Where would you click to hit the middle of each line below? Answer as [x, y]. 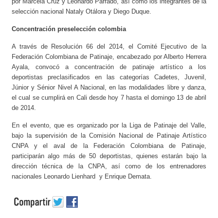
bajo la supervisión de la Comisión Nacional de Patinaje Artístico [109, 136]
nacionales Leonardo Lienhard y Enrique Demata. [82, 177]
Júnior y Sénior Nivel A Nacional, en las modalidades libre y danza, [109, 88]
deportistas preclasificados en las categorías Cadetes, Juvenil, [109, 77]
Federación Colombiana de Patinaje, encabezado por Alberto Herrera [109, 57]
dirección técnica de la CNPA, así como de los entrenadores [109, 166]
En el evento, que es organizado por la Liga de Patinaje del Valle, [109, 126]
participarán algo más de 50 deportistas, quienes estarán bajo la [109, 156]
